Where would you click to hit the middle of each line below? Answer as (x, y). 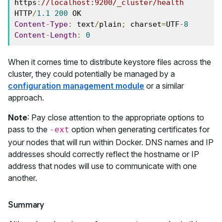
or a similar (164, 86)
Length (63, 35)
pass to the (29, 129)
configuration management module (76, 86)
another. (23, 178)
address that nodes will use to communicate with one (102, 166)
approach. (26, 98)
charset (144, 24)
